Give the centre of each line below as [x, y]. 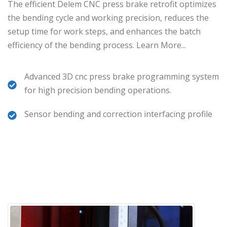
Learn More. [160, 45]
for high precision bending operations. [98, 90]
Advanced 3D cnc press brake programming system [122, 77]
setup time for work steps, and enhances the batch [104, 31]
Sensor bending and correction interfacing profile [118, 114]
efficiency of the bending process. [72, 45]
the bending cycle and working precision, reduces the [108, 18]
